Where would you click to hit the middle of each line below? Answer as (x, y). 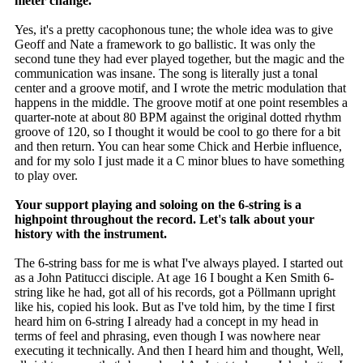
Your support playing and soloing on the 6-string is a (158, 205)
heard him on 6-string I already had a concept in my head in (167, 322)
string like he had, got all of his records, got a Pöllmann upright (175, 293)
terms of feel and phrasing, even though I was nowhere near (167, 336)
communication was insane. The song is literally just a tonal (166, 74)
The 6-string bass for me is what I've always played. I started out (179, 263)
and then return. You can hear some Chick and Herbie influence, (178, 147)
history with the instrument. (91, 234)
